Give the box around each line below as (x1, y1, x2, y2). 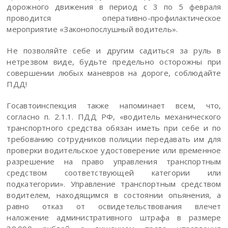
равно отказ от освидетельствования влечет (7, 201, 221, 211)
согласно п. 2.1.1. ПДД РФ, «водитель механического (7, 111, 221, 122)
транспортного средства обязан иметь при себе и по (7, 123, 221, 133)
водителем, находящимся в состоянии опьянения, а (7, 190, 221, 200)
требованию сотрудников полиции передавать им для (7, 134, 221, 144)
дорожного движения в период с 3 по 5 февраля (7, 2, 221, 12)
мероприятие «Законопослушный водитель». (7, 24, 178, 34)
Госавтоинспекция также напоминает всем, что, (7, 100, 221, 110)
